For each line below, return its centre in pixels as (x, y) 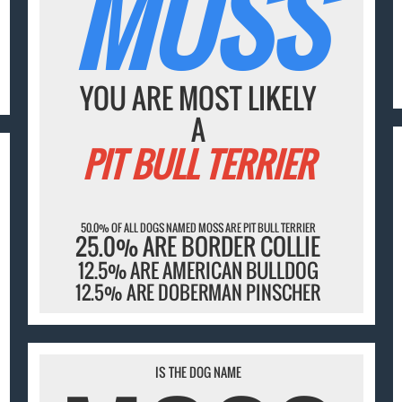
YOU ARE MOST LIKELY (198, 98)
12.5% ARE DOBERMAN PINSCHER (198, 292)
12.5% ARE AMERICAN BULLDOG (198, 270)
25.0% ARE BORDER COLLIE (198, 246)
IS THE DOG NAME (198, 371)
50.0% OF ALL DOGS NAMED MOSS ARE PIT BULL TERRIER (198, 227)
